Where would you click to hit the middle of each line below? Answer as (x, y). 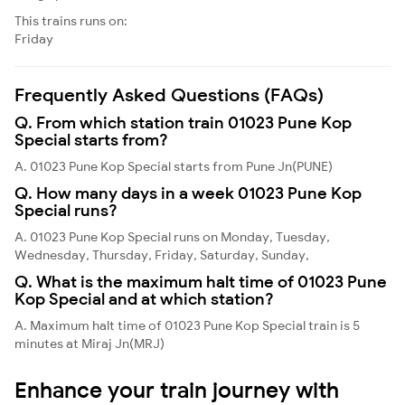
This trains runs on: (71, 20)
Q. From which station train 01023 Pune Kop (183, 122)
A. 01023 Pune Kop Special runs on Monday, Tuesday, (172, 236)
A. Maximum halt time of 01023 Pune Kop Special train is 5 (187, 325)
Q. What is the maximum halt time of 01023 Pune (201, 281)
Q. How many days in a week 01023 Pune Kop (188, 193)
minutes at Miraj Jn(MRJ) (89, 343)
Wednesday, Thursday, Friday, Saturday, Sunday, (162, 254)
